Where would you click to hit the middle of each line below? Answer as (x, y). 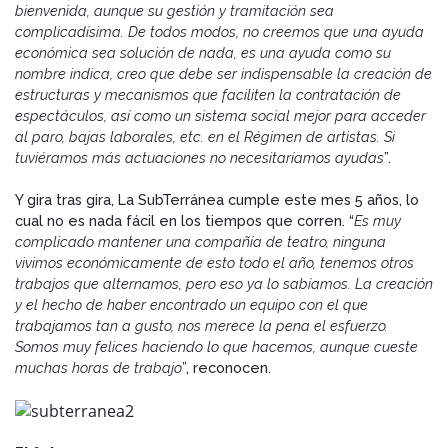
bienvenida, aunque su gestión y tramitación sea (174, 11)
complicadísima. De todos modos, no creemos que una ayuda (219, 32)
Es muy (377, 221)
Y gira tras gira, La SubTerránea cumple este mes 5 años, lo (217, 200)
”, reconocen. (226, 368)
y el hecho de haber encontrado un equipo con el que (191, 305)
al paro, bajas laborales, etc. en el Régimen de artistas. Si (205, 137)
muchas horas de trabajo (98, 368)
